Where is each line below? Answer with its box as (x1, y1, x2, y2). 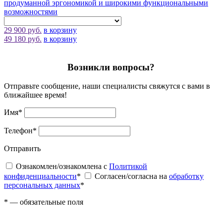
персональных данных (4, 181, 80, 190)
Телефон (4, 126, 33, 135)
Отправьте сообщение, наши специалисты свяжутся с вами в (4, 82, 210, 91)
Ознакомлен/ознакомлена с (16, 162, 109, 171)
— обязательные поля (8, 198, 83, 207)
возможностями (4, 7, 57, 16)
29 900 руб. (4, 25, 42, 34)
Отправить (4, 144, 41, 153)
